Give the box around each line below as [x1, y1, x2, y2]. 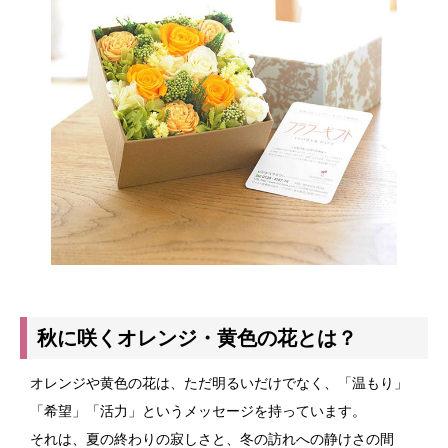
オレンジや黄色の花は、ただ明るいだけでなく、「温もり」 [30, 375, 408, 392]
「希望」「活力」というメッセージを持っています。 [30, 403, 366, 420]
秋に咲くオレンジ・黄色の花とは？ [37, 326, 357, 351]
